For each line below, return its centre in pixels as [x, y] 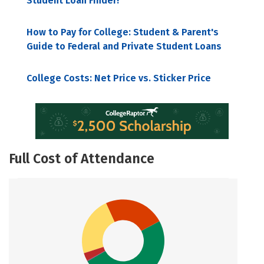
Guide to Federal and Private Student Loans [124, 46]
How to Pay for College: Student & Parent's [123, 32]
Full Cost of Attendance [82, 158]
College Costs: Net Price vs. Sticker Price [119, 78]
